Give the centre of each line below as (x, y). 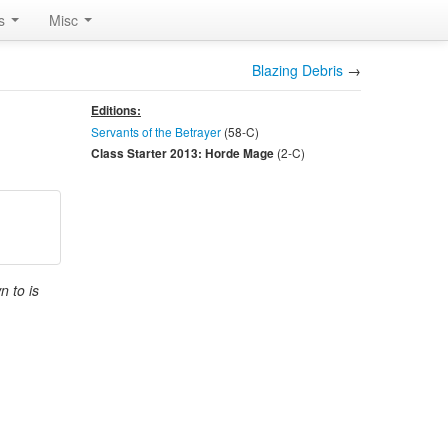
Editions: (115, 110)
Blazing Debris (297, 70)
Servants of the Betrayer (155, 131)
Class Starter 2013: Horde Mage (183, 153)
